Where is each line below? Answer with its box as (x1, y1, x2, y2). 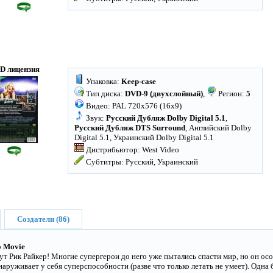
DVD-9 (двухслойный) (125, 89, 203, 98)
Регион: (216, 89, 246, 98)
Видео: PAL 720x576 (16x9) (84, 101, 182, 110)
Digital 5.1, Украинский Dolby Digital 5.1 (74, 133, 214, 142)
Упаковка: (84, 77, 121, 86)
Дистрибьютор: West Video (84, 145, 179, 154)
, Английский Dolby (185, 123, 252, 132)
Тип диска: (84, 89, 125, 98)
